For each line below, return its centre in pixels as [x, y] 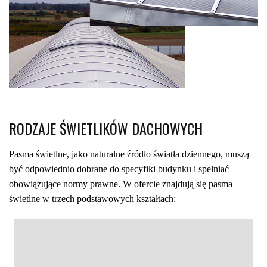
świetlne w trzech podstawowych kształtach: [92, 199]
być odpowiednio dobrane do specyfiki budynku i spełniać [119, 169]
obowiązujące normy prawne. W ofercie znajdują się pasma [121, 184]
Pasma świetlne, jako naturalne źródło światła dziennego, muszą [129, 154]
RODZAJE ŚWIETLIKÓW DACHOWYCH [106, 128]
